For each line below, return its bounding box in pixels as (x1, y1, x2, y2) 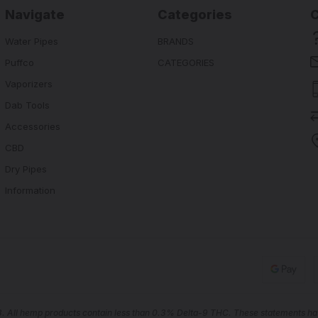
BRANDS (158, 35, 194, 47)
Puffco (4, 56, 34, 68)
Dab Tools (4, 99, 50, 111)
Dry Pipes (4, 163, 47, 175)
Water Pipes (4, 35, 58, 47)
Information (4, 184, 55, 196)
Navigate (4, 7, 65, 23)
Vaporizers (4, 77, 53, 89)
